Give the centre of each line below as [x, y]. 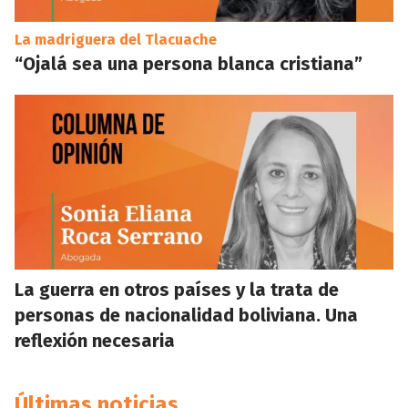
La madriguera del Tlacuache [116, 40]
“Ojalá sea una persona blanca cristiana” [189, 64]
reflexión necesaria [95, 341]
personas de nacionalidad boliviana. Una [186, 315]
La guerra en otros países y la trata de [177, 290]
